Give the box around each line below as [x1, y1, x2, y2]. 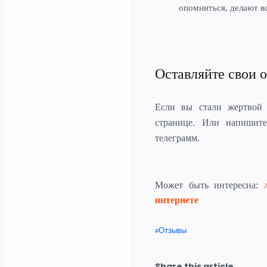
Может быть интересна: [155, 179, 259, 190]
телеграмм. [155, 133, 200, 144]
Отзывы [159, 225, 187, 236]
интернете [155, 194, 198, 205]
